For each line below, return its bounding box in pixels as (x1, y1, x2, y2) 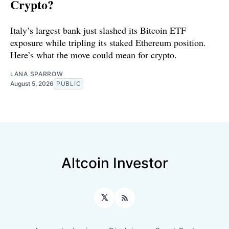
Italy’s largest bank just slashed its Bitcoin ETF (10, 24, 186, 36)
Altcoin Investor (61, 154, 168, 172)
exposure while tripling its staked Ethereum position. (10, 36, 206, 49)
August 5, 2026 (10, 79, 54, 87)
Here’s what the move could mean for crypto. (10, 48, 177, 61)
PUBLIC (56, 79, 81, 87)
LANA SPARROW (10, 70, 63, 78)
